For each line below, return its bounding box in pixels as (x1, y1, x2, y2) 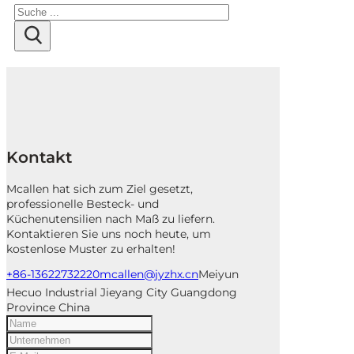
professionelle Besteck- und (6, 196, 159, 211)
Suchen (13, 2, 55, 17)
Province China (6, 299, 90, 314)
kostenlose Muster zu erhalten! (6, 241, 175, 256)
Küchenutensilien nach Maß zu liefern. (6, 211, 215, 226)
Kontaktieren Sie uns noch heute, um (6, 226, 211, 241)
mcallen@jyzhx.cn (100, 266, 198, 281)
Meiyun (198, 266, 239, 281)
